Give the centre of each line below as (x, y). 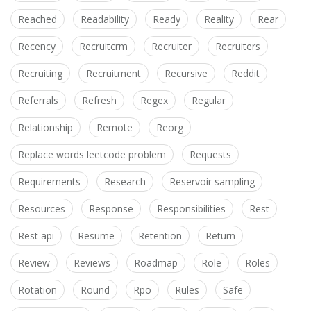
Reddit (245, 74)
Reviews (92, 263)
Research (125, 182)
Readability (105, 19)
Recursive (186, 74)
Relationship (45, 128)
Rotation (37, 290)
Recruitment (114, 74)
